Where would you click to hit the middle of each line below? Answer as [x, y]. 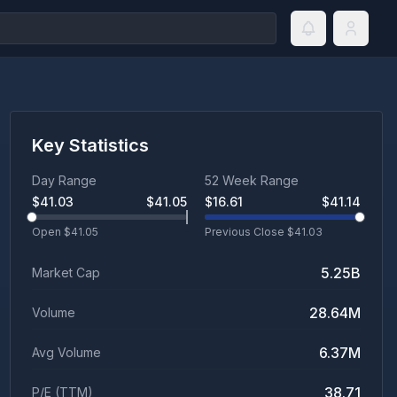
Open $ [51, 232]
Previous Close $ [250, 232]
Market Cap [66, 272]
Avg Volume [66, 352]
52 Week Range [252, 180]
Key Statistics [90, 145]
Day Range [64, 180]
